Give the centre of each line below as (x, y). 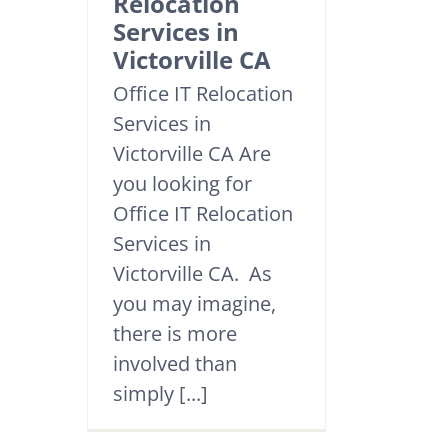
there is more (175, 334)
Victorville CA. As (192, 274)
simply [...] (160, 394)
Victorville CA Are (192, 154)
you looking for (182, 184)
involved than (175, 364)
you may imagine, (194, 304)
